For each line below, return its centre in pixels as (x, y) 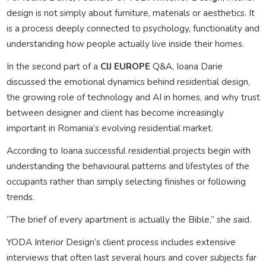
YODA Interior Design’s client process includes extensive (121, 242)
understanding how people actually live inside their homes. (125, 43)
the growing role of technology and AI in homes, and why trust (133, 97)
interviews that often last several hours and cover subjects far (131, 257)
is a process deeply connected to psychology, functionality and (133, 28)
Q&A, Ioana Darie (186, 66)
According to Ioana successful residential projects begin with (128, 150)
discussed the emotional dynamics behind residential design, (128, 81)
